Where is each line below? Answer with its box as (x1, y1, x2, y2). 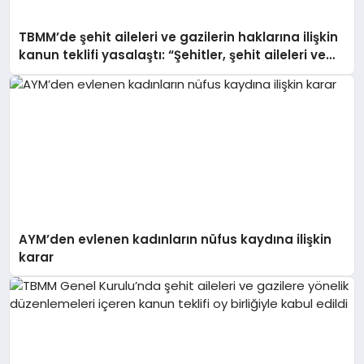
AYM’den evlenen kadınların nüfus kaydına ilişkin (19, 230, 332, 248)
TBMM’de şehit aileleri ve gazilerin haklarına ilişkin (19, 28, 339, 46)
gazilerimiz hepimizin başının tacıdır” (19, 64, 258, 82)
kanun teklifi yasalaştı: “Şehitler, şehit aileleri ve (19, 46, 327, 64)
